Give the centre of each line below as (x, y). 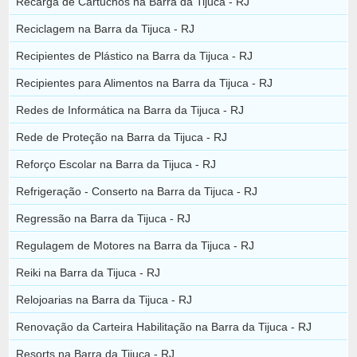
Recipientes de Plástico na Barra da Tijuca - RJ (135, 55)
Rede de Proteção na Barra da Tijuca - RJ (122, 137)
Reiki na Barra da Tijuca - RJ (88, 272)
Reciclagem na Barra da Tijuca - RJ (106, 28)
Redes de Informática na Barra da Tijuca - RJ (130, 110)
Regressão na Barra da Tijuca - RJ (104, 218)
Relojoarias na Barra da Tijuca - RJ (104, 299)
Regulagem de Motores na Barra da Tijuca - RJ (135, 245)
